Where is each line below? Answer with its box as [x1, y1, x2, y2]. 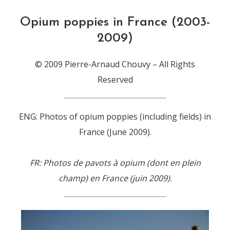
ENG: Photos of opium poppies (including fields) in [19, 111, 211, 122]
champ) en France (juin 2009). [58, 172, 172, 184]
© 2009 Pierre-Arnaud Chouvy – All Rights [35, 59, 195, 70]
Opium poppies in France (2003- [20, 16, 210, 29]
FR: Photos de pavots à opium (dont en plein [29, 157, 201, 168]
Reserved [97, 74, 133, 85]
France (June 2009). [79, 126, 151, 138]
